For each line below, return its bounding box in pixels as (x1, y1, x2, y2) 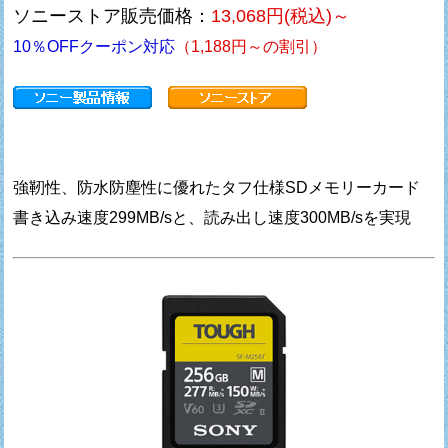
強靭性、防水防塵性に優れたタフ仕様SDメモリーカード (13, 178, 421, 196)
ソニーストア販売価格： (13, 5, 212, 26)
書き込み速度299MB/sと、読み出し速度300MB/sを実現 (13, 208, 412, 226)
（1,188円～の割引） (175, 37, 328, 55)
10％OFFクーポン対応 (13, 37, 176, 55)
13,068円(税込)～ (211, 5, 351, 26)
